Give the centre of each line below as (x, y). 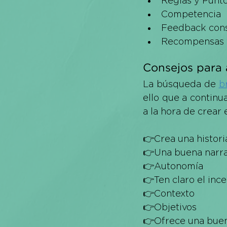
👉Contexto (169, 193)
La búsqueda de (181, 84)
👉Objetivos (170, 207)
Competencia (191, 14)
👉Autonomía (173, 166)
